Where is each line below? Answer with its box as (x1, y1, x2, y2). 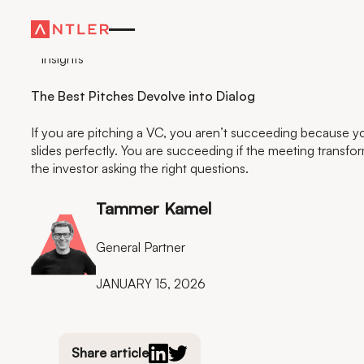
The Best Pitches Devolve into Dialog (30, 88, 255, 105)
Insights (40, 50, 84, 67)
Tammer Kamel (95, 197, 211, 219)
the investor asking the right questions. (30, 160, 249, 177)
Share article (71, 344, 149, 362)
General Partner (95, 238, 185, 255)
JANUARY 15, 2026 (95, 275, 206, 292)
